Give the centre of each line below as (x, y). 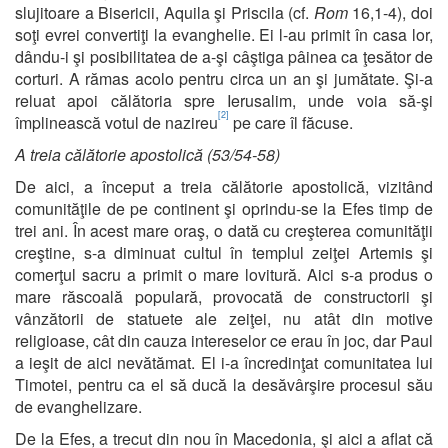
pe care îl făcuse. (291, 122)
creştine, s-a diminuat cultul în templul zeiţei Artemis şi (224, 252)
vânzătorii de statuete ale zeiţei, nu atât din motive (224, 318)
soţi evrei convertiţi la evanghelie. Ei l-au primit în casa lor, (224, 34)
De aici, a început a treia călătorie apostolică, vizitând (224, 186)
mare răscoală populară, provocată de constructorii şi (224, 296)
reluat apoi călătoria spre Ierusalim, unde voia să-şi (224, 100)
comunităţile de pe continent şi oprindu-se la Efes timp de (224, 208)
